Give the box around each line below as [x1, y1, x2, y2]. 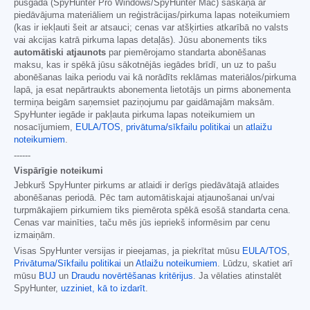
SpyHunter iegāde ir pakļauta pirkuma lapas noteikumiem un [14, 110, 255, 120]
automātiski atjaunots [14, 48, 106, 58]
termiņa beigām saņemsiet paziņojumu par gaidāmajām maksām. [14, 98, 275, 108]
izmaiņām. [14, 230, 55, 241]
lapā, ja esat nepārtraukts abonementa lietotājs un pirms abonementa [14, 85, 291, 95]
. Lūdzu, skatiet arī [217, 259, 293, 269]
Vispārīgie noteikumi [14, 165, 103, 176]
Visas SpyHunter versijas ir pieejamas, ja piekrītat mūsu [14, 246, 242, 257]
